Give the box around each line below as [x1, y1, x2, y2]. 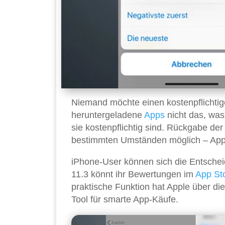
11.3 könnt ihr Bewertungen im [71, 169, 195, 180]
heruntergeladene [71, 110, 144, 121]
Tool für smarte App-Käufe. [71, 194, 178, 205]
